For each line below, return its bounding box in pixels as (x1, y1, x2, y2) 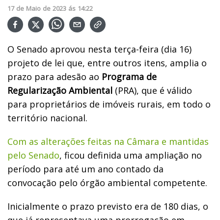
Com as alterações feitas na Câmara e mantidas (7, 135, 209, 147)
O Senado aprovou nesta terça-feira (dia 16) (7, 43, 192, 55)
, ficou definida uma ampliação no (59, 149, 202, 161)
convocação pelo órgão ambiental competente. (7, 176, 207, 189)
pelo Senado (7, 149, 59, 161)
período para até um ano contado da (7, 163, 164, 175)
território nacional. (7, 111, 87, 124)
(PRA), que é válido (112, 84, 192, 96)
